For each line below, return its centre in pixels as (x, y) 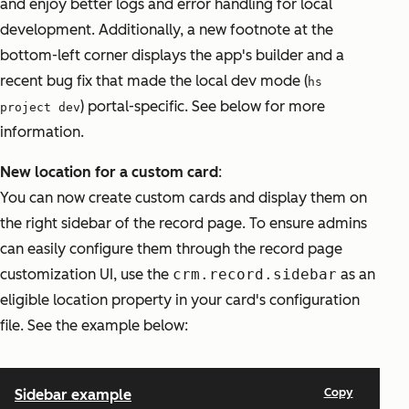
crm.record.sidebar (255, 275)
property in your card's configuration (234, 300)
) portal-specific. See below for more (203, 107)
